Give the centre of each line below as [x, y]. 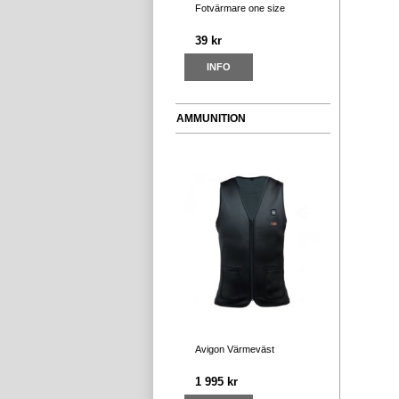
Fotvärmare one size [240, 8]
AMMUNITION [211, 118]
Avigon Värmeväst [235, 349]
